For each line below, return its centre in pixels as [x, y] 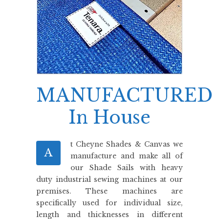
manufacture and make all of [127, 156]
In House [109, 118]
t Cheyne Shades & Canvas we [127, 144]
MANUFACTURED [124, 96]
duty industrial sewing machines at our [109, 180]
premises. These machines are [109, 191]
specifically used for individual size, [109, 203]
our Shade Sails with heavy [127, 168]
